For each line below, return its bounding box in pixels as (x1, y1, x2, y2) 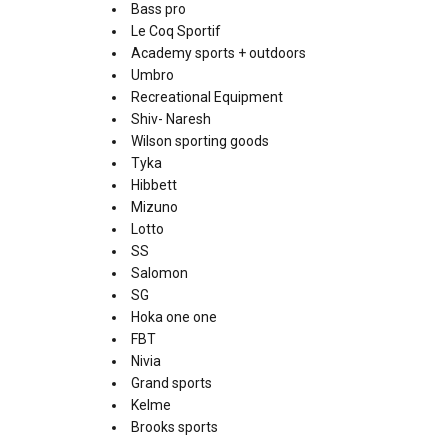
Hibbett (131, 177, 177, 194)
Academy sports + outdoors (131, 45, 306, 62)
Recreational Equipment (131, 89, 283, 106)
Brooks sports (131, 419, 218, 436)
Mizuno (131, 199, 178, 216)
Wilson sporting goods (131, 133, 269, 150)
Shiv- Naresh (131, 111, 211, 128)
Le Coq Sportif (131, 23, 221, 40)
